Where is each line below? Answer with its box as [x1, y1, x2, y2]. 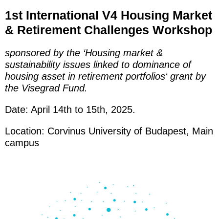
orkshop [164, 23, 212, 37]
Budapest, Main [145, 126, 213, 136]
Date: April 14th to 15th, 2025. [5, 104, 141, 115]
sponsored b [5, 47, 59, 58]
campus [5, 137, 39, 148]
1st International [5, 8, 102, 22]
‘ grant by [165, 71, 206, 82]
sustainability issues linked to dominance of [5, 59, 191, 70]
